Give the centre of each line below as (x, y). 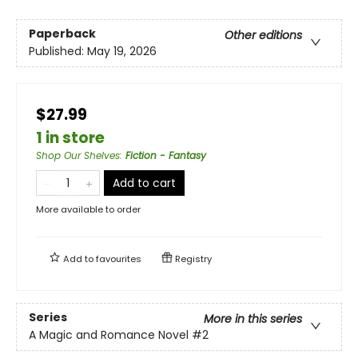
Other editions (263, 35)
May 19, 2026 (122, 51)
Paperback (62, 33)
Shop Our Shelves (78, 155)
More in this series (253, 318)
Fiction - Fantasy (166, 155)
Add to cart (144, 183)
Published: (58, 51)
